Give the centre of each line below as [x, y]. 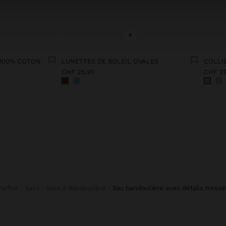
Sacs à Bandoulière [78, 188]
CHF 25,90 [78, 72]
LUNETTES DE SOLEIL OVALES [110, 61]
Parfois [10, 188]
